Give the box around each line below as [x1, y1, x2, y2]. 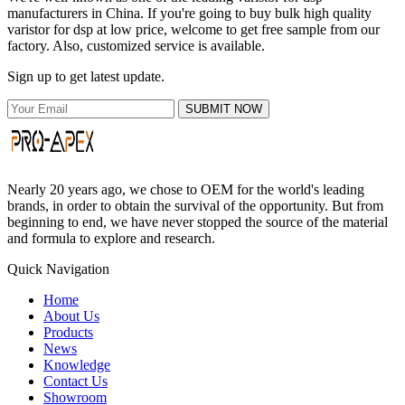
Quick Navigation [7, 260, 109, 277]
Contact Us [43, 372, 108, 389]
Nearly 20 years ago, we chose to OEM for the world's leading [7, 181, 364, 197]
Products [43, 324, 93, 340]
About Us [43, 307, 99, 324]
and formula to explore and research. [7, 230, 215, 246]
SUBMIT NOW [185, 101, 262, 116]
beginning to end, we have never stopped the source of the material [7, 213, 388, 230]
